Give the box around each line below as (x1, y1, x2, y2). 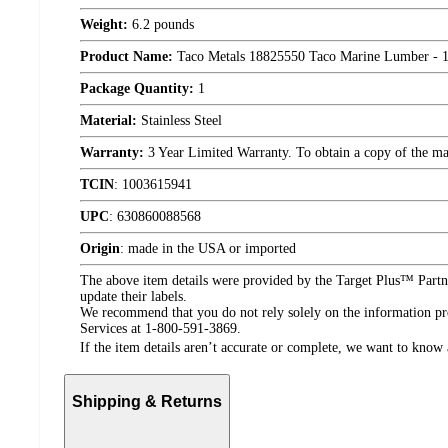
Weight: (80, 17, 128, 32)
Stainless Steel (137, 113, 222, 128)
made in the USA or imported (128, 241, 296, 256)
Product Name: (80, 49, 173, 64)
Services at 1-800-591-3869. (80, 321, 241, 336)
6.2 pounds (128, 17, 194, 32)
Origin (80, 241, 120, 256)
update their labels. (80, 289, 187, 304)
